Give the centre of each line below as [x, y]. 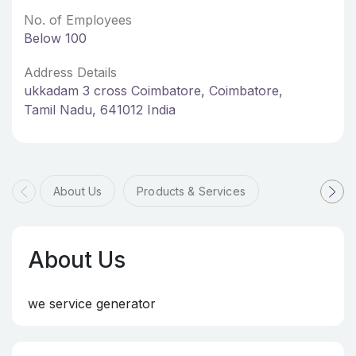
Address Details [70, 72]
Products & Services [191, 191]
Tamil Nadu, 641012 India [100, 110]
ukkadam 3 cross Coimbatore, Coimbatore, [153, 91]
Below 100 [55, 38]
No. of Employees [78, 20]
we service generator [92, 304]
